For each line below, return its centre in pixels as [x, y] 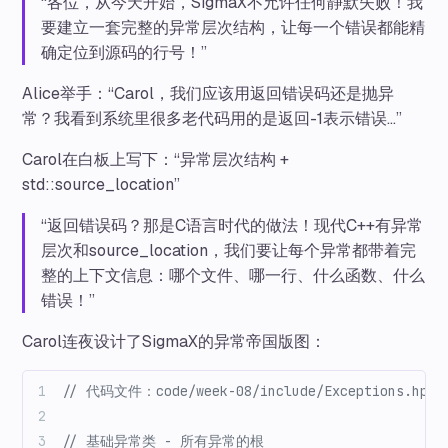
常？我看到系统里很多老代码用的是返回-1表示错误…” [212, 119]
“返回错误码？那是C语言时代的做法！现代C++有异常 [232, 226]
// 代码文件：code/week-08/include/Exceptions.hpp [249, 391]
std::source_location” [101, 185]
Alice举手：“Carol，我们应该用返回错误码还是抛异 [208, 94]
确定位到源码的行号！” [124, 53]
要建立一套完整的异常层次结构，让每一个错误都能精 [233, 28]
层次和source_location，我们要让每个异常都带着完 [229, 251]
